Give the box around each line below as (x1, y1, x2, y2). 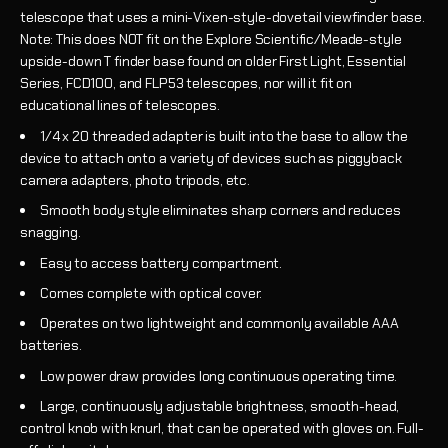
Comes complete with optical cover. (40, 283, 263, 302)
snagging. (20, 223, 81, 242)
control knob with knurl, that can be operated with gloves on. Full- (20, 419, 424, 438)
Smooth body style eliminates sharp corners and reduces (40, 201, 401, 220)
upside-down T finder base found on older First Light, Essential (20, 52, 407, 71)
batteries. (20, 336, 82, 355)
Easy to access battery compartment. (40, 253, 283, 272)
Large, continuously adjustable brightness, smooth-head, (40, 397, 400, 416)
